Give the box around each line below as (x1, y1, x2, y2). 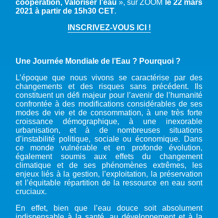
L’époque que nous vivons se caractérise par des (16, 73, 202, 82)
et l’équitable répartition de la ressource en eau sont (16, 178, 202, 187)
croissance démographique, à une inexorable (16, 117, 202, 126)
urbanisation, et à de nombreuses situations (16, 126, 202, 134)
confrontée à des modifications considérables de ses (16, 99, 202, 108)
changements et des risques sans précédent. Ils (16, 82, 202, 91)
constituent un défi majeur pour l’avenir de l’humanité (16, 91, 202, 99)
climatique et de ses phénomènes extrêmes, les (16, 161, 202, 169)
